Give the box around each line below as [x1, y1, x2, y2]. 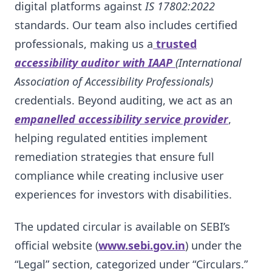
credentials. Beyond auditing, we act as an [15, 92, 233, 107]
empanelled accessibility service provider [15, 111, 228, 126]
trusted [153, 36, 197, 51]
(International [175, 55, 242, 70]
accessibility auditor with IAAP [15, 55, 175, 70]
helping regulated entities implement [15, 130, 208, 145]
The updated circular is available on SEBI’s [15, 219, 230, 234]
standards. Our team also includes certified [15, 17, 237, 32]
